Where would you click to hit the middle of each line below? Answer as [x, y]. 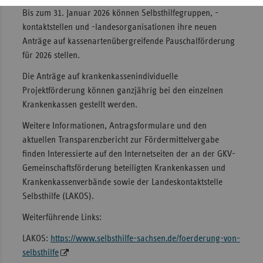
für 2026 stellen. [51, 55]
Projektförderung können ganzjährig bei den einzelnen [122, 91]
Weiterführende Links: [62, 218]
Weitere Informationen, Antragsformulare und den [114, 126]
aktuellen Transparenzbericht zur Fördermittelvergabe [120, 140]
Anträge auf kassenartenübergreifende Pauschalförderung [128, 41]
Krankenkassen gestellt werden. [80, 105]
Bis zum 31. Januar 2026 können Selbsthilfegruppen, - [120, 13]
